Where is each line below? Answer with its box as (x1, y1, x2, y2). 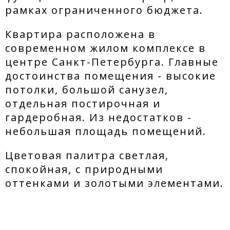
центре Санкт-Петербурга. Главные (5, 54, 219, 69)
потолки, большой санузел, (5, 82, 168, 97)
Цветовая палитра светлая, (5, 148, 169, 162)
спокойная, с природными (5, 162, 163, 176)
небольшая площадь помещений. (5, 124, 206, 138)
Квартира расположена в (5, 27, 156, 41)
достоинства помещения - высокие (5, 68, 216, 83)
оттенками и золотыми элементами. (5, 176, 224, 190)
